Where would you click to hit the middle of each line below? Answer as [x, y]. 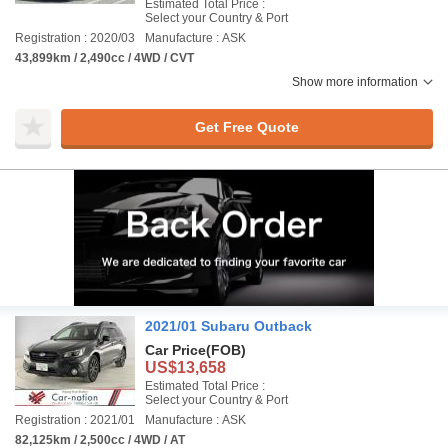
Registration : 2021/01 [75, 420]
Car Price [175, 350]
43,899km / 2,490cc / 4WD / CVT [104, 58]
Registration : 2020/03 [75, 38]
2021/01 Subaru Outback [228, 326]
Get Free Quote [246, 126]
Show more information [355, 82]
